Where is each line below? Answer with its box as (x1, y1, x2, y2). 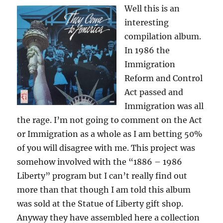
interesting (124, 17, 169, 28)
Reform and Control (124, 73, 203, 84)
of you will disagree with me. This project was (17, 143, 196, 153)
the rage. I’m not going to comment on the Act (17, 115, 203, 125)
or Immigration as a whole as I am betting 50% (17, 129, 203, 139)
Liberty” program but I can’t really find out (17, 171, 188, 181)
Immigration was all (124, 101, 204, 111)
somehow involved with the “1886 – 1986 (17, 157, 183, 167)
